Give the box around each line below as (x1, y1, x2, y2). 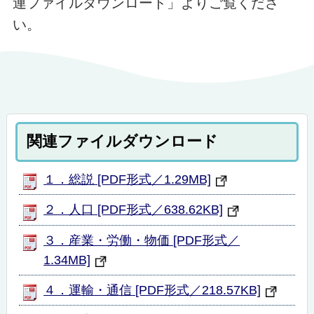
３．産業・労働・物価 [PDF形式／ (43, 233, 240, 247)
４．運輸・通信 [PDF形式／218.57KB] (43, 282, 261, 297)
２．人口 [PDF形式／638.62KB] (43, 203, 224, 217)
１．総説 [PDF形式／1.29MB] (43, 172, 212, 186)
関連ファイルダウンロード (27, 132, 219, 151)
